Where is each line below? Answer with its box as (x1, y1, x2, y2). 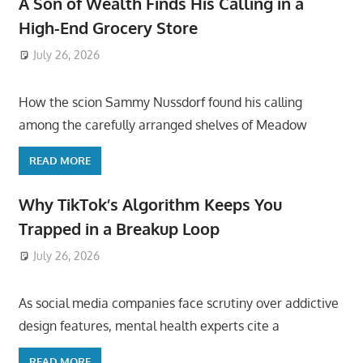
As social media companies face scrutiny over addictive (18, 294, 339, 311)
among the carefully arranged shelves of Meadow (18, 116, 307, 133)
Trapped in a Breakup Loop (18, 218, 220, 240)
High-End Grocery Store (18, 17, 198, 39)
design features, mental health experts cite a (18, 317, 280, 334)
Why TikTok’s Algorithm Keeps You (18, 194, 282, 216)
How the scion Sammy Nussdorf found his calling (18, 93, 302, 110)
